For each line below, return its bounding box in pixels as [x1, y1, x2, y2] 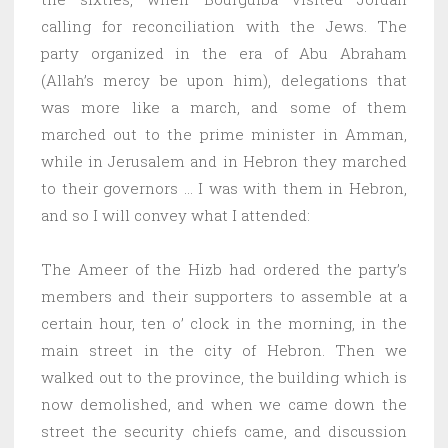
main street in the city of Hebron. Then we [41, 339, 407, 360]
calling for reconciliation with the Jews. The [41, 15, 407, 36]
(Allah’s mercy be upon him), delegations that [41, 69, 407, 90]
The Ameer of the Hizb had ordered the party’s [41, 258, 407, 279]
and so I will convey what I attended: [41, 204, 310, 225]
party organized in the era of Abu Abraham [41, 42, 407, 63]
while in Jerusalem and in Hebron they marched [41, 150, 407, 171]
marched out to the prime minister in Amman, [41, 123, 407, 144]
